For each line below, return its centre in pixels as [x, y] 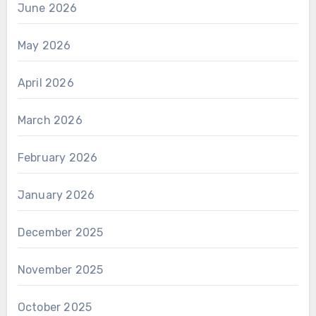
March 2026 [50, 120]
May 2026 [44, 45]
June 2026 [47, 8]
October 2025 [55, 307]
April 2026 [45, 83]
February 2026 [57, 158]
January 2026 [56, 195]
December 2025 [60, 232]
